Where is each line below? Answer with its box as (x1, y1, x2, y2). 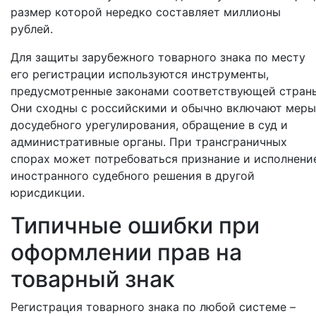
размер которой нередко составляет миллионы (11, 5, 281, 19)
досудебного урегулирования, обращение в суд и (11, 118, 288, 132)
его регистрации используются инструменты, (11, 67, 269, 81)
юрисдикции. (11, 186, 88, 200)
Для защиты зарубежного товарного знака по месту (11, 50, 305, 64)
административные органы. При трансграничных (11, 135, 287, 149)
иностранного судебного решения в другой (11, 169, 255, 183)
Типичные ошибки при (11, 212, 260, 239)
